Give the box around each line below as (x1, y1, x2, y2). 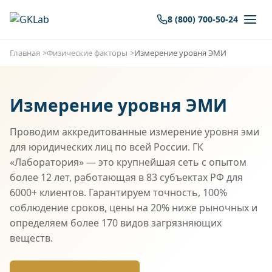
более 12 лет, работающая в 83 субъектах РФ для (10, 171, 243, 184)
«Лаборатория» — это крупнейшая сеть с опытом (10, 155, 246, 169)
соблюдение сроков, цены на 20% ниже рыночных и (10, 201, 257, 214)
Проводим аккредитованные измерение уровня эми (10, 125, 259, 138)
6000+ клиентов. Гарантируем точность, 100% (10, 186, 227, 199)
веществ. (10, 231, 53, 245)
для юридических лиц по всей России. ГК (10, 140, 203, 154)
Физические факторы (47, 47, 127, 58)
